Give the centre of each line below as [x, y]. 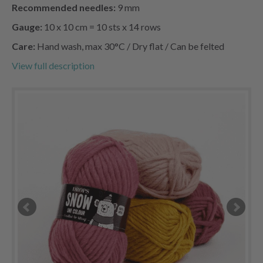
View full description [53, 65]
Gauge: [27, 26]
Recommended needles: [64, 7]
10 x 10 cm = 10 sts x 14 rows [102, 26]
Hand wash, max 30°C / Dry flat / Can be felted [130, 46]
